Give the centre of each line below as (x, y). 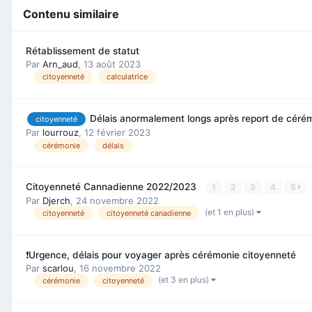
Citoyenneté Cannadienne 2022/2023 (112, 186)
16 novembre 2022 (120, 268)
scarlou (58, 268)
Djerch (56, 200)
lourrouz (61, 133)
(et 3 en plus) (185, 280)
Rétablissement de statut (83, 50)
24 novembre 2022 (117, 200)
